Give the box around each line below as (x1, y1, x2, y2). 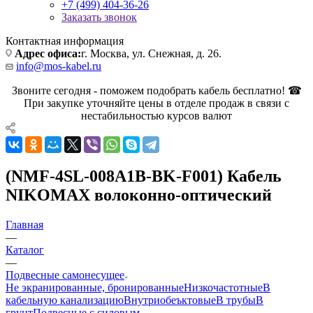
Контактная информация (6, 34, 124, 47)
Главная (6, 218, 43, 231)
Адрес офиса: (15, 47, 81, 59)
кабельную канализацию (6, 293, 124, 306)
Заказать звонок (61, 10, 137, 23)
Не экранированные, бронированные (6, 281, 184, 293)
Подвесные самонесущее (6, 268, 124, 281)
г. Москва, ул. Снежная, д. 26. (81, 47, 221, 59)
